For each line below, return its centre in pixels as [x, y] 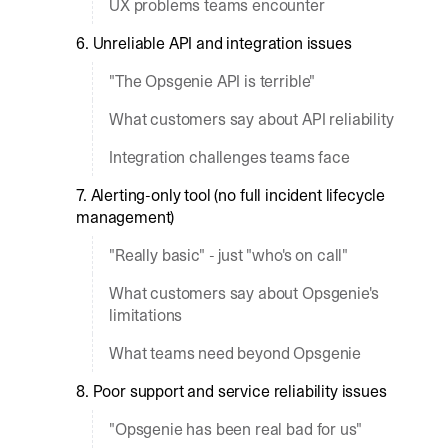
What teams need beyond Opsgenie [235, 353]
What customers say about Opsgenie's [244, 293]
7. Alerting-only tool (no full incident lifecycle [231, 195]
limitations [146, 315]
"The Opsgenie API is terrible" [212, 81]
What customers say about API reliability [251, 119]
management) [125, 217]
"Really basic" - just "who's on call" [229, 255]
